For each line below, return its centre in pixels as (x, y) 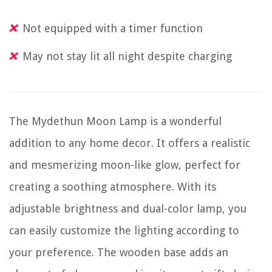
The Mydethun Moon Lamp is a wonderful (115, 121)
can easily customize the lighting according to (124, 230)
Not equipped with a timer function (113, 28)
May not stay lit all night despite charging (127, 56)
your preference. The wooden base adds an (119, 252)
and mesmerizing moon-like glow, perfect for (125, 165)
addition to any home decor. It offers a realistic (130, 143)
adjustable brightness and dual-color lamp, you (128, 209)
